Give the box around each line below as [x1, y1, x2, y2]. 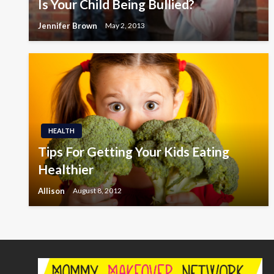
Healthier [38, 161, 94, 177]
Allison [38, 185, 67, 196]
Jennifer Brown [38, 20, 99, 31]
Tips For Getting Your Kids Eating [38, 144, 229, 159]
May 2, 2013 [105, 21, 145, 31]
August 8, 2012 [73, 186, 122, 196]
